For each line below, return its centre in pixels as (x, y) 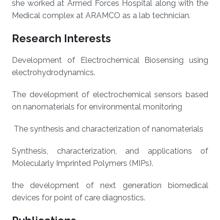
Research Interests (61, 39)
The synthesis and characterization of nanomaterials (108, 129)
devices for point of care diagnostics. (79, 198)
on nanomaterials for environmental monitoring (97, 107)
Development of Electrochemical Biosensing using (110, 60)
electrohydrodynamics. (55, 72)
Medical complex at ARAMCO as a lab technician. (101, 15)
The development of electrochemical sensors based (110, 95)
